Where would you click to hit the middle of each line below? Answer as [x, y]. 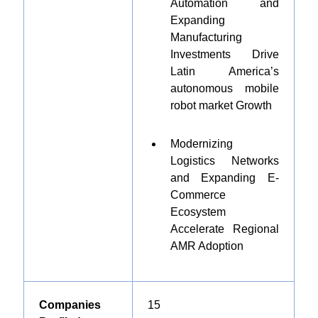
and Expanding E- [224, 178]
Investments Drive [224, 54]
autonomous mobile [224, 88]
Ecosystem [198, 212]
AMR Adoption [207, 246]
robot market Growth [221, 105]
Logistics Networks [224, 161]
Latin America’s [224, 71]
